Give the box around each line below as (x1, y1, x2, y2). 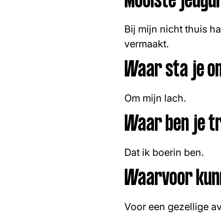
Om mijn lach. (124, 92, 186, 104)
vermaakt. (124, 38, 169, 50)
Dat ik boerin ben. (124, 147, 204, 158)
